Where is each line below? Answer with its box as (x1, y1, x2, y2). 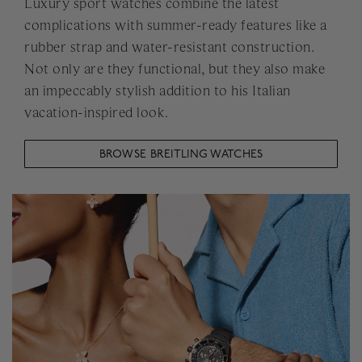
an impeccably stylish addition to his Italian (24, 82, 291, 100)
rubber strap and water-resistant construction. (24, 38, 314, 57)
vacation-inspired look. (24, 103, 169, 122)
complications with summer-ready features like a (24, 16, 327, 35)
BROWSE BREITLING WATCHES (99, 147, 263, 162)
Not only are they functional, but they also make (24, 60, 325, 78)
